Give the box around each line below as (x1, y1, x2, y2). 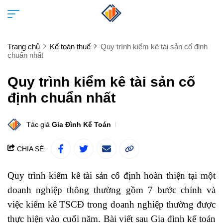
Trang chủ (7, 42, 40, 51)
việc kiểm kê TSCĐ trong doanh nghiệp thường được (7, 199, 216, 210)
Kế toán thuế (50, 42, 91, 51)
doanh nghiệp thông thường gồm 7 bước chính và (7, 185, 216, 195)
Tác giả (26, 120, 52, 128)
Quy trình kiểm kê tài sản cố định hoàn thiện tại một (7, 170, 216, 181)
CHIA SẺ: (15, 145, 46, 153)
